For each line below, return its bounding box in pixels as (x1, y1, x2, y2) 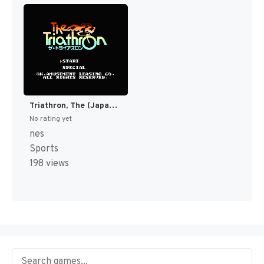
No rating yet (29, 114, 72, 124)
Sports (29, 143, 58, 155)
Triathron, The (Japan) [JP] (109, 100, 117, 111)
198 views (29, 157, 69, 170)
